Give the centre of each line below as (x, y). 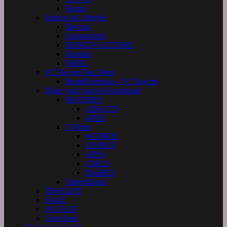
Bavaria (77, 27)
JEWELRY (63, 191)
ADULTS (101, 109)
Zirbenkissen (85, 182)
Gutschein (61, 218)
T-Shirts (78, 127)
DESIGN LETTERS (99, 45)
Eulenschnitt (85, 36)
